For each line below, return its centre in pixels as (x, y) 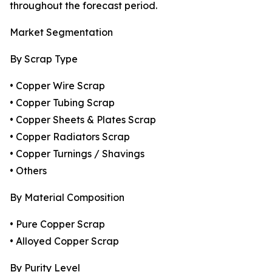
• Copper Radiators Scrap (70, 137)
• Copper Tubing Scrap (62, 103)
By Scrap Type (44, 59)
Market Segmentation (61, 32)
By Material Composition (67, 198)
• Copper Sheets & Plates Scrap (83, 120)
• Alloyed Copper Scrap (64, 241)
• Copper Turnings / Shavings (77, 154)
